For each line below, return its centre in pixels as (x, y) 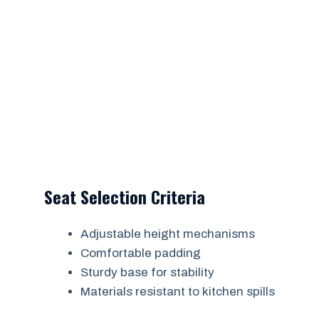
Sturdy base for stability (147, 272)
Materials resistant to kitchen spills (178, 292)
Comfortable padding (141, 253)
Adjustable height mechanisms (168, 234)
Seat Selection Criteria (125, 197)
